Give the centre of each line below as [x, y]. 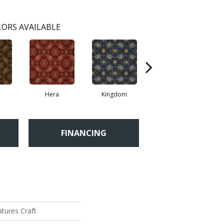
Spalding [177, 94]
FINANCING [84, 133]
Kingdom [114, 94]
